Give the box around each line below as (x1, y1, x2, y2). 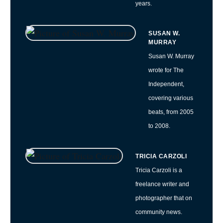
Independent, (148, 81, 184, 88)
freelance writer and (135, 180, 189, 188)
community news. (135, 208, 182, 216)
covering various (148, 95, 193, 102)
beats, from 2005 (148, 109, 194, 116)
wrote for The (148, 67, 184, 74)
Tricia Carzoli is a (135, 166, 182, 174)
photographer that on (135, 194, 192, 202)
